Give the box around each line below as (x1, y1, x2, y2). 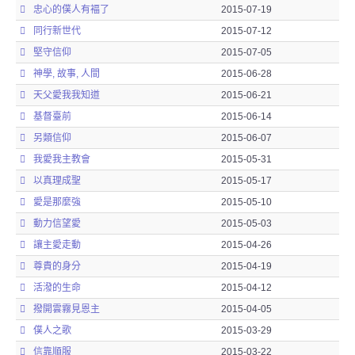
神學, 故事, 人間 (33, 68, 100, 79)
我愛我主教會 (33, 154, 90, 165)
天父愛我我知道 (33, 90, 100, 101)
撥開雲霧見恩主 (33, 303, 100, 315)
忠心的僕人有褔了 (33, 4, 109, 15)
